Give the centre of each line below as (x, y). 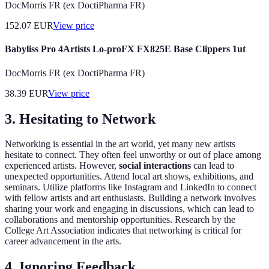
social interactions (155, 166)
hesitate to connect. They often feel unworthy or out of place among (133, 155)
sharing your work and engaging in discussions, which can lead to (129, 209)
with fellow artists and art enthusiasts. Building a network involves (130, 198)
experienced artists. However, (62, 166)
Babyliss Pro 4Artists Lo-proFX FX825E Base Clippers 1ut (125, 49)
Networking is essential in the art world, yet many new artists (120, 144)
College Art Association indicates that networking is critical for (123, 231)
